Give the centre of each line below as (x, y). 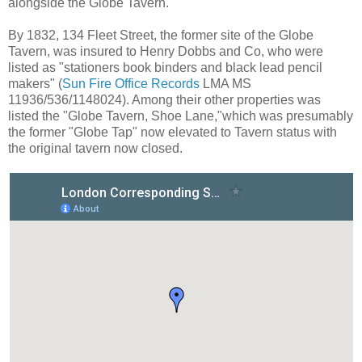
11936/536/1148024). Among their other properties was (164, 99)
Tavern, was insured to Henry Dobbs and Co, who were (166, 51)
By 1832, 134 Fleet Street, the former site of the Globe (161, 35)
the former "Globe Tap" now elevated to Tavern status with (173, 132)
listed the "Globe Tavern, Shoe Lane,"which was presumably (181, 116)
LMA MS (225, 83)
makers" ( (35, 83)
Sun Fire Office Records (131, 83)
